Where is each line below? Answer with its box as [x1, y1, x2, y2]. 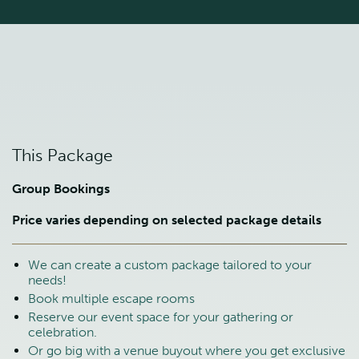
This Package [12, 145, 113, 166]
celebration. [28, 325, 97, 341]
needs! [28, 272, 67, 288]
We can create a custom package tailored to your [28, 257, 312, 273]
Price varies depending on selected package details [12, 212, 321, 228]
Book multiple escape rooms [28, 291, 195, 307]
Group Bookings [12, 181, 110, 197]
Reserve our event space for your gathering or [28, 309, 293, 325]
